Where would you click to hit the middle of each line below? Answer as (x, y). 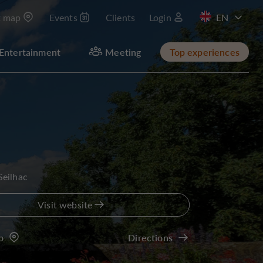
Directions (150, 237)
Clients (120, 17)
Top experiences (204, 52)
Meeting (123, 52)
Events (63, 17)
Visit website (65, 205)
